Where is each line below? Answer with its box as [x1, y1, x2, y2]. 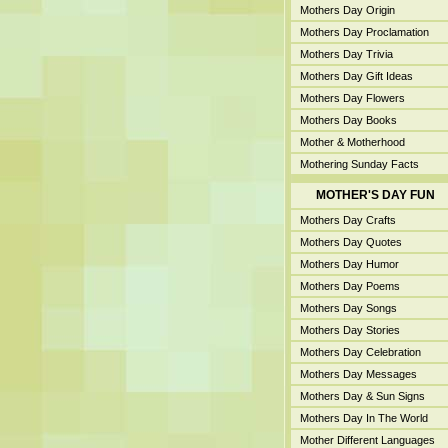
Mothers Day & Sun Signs [299, 390, 425, 402]
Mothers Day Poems [299, 280, 400, 292]
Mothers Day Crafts [299, 214, 396, 226]
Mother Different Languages [299, 434, 435, 446]
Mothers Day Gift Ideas [299, 70, 413, 82]
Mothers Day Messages [299, 368, 417, 380]
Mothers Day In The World [299, 412, 428, 424]
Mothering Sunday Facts [299, 158, 419, 170]
